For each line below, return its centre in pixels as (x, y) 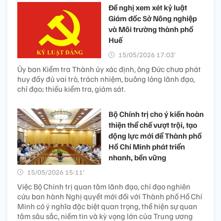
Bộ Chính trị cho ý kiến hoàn (156, 114)
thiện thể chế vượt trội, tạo (153, 125)
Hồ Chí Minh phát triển (147, 147)
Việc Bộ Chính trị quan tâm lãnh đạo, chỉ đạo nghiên (104, 187)
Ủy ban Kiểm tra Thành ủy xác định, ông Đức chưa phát (109, 69)
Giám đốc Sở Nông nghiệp (153, 18)
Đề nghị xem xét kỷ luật (148, 8)
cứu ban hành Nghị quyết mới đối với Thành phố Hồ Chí (110, 197)
